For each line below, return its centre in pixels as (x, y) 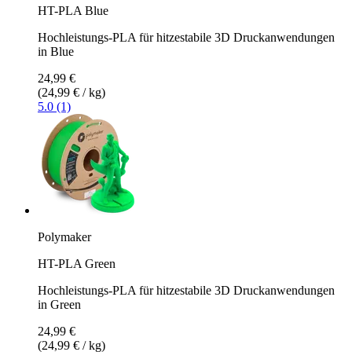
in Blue (56, 51)
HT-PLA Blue (73, 10)
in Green (59, 304)
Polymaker (64, 236)
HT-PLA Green (77, 263)
